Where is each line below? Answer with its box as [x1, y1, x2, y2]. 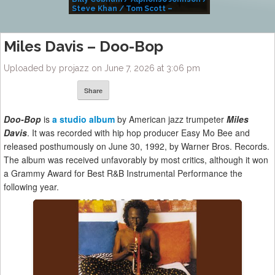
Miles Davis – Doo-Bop [4, 37, 163, 55]
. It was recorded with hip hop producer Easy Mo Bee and [27, 126, 250, 139]
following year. [4, 180, 59, 193]
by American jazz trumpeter [115, 113, 227, 126]
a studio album [52, 113, 115, 126]
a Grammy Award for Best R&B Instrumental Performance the [4, 167, 242, 180]
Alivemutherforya [71, 14, 141, 22]
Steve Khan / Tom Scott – [71, 4, 172, 13]
